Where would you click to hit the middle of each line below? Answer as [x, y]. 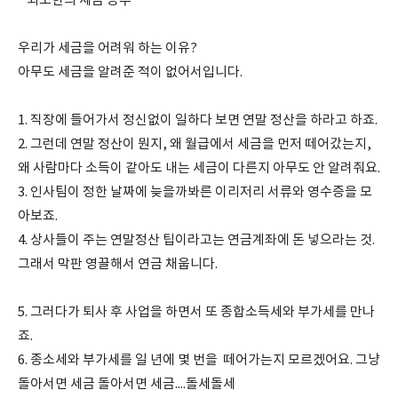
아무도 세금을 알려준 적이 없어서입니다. [131, 73]
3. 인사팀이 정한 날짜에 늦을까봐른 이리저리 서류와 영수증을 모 [195, 193]
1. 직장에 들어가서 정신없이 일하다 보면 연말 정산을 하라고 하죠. [199, 121]
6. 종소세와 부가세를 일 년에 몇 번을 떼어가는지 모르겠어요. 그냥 [199, 361]
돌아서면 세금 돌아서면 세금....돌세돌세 [127, 385]
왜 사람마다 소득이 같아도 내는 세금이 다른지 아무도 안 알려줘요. [199, 169]
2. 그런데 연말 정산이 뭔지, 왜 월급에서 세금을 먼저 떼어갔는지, [195, 145]
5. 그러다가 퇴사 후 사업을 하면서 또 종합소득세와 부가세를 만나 [196, 313]
